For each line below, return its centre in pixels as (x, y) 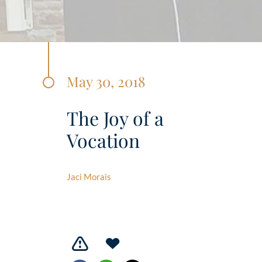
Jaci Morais (89, 177)
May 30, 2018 (106, 81)
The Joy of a (115, 118)
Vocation (103, 140)
